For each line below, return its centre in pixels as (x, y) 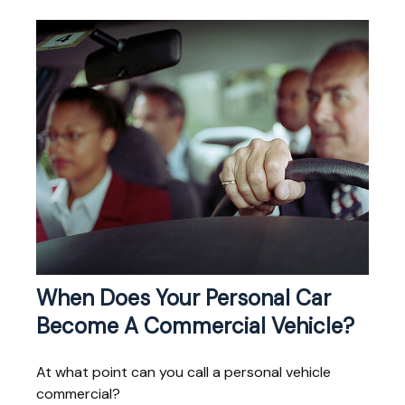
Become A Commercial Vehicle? (195, 326)
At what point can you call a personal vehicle (184, 372)
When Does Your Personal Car (184, 298)
